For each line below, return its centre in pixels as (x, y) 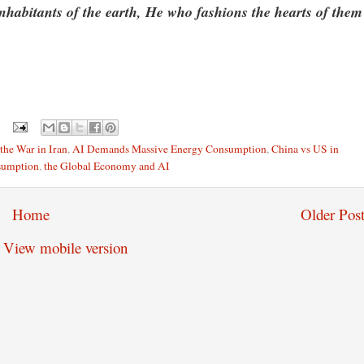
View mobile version (65, 247)
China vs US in (305, 148)
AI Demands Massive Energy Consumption (169, 148)
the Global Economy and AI (106, 165)
